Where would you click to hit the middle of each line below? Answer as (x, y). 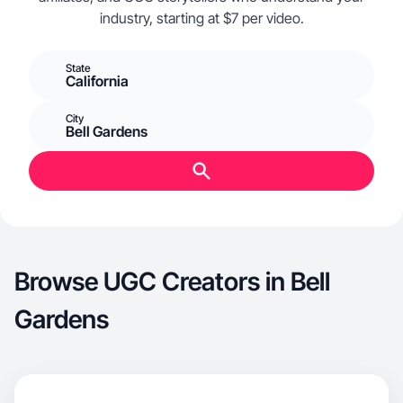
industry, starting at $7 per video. (201, 18)
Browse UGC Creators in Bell (172, 282)
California (97, 81)
